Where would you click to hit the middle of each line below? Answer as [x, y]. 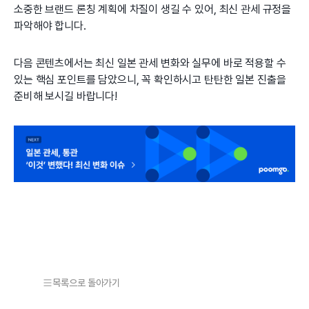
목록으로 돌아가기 [87, 282]
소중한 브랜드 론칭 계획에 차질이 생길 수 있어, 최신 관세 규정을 [153, 10]
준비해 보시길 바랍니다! [66, 97]
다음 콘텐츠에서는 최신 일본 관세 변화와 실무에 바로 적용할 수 [150, 63]
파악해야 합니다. [50, 26]
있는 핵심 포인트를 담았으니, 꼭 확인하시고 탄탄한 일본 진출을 [150, 80]
